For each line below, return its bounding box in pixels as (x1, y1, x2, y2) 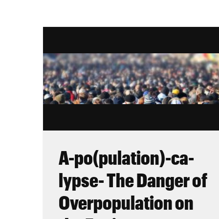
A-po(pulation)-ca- (59, 146, 194, 169)
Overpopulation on (59, 191, 194, 214)
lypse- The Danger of (59, 168, 207, 191)
